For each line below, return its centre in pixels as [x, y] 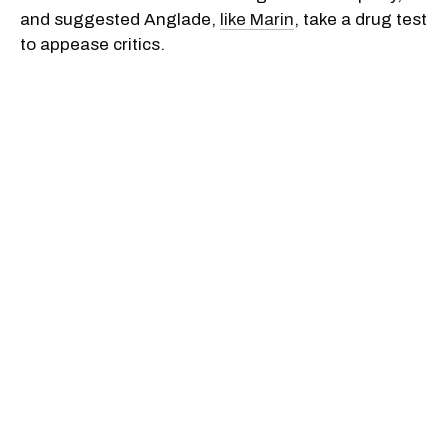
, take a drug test [360, 19]
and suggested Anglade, [120, 19]
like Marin [257, 19]
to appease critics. [92, 44]
